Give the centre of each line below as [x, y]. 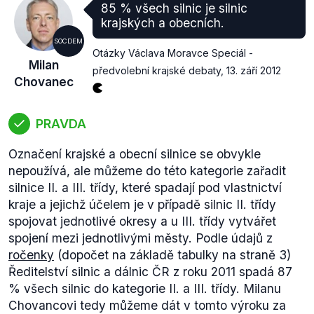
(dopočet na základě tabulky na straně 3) [172, 255]
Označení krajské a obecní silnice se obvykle [135, 154]
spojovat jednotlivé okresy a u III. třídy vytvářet [142, 221]
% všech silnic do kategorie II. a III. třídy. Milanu [145, 288]
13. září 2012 [254, 70]
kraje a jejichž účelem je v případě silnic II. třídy [142, 204]
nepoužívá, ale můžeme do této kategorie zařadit [147, 171]
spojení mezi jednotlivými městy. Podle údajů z [141, 238]
